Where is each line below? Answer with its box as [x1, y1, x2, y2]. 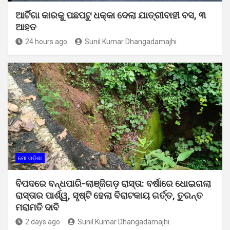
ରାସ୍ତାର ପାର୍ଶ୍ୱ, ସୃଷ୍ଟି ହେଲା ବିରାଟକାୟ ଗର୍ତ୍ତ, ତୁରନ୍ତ [15, 189, 203, 201]
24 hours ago [25, 37, 67, 46]
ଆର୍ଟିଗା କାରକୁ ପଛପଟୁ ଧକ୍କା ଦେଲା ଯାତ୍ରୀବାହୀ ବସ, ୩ [15, 9, 206, 21]
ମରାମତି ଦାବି [15, 201, 59, 213]
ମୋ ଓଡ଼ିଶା [18, 155, 42, 162]
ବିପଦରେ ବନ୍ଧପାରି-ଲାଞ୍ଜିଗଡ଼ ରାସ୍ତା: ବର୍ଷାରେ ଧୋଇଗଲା [15, 178, 211, 189]
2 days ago [25, 217, 60, 226]
